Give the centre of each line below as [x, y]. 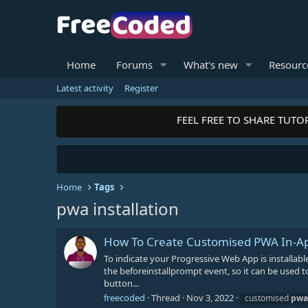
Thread [166, 297]
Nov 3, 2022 [210, 297]
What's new [210, 65]
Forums [134, 65]
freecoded [124, 297]
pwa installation [118, 209]
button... [121, 283]
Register [141, 88]
